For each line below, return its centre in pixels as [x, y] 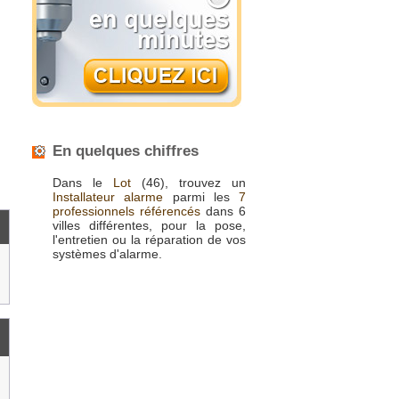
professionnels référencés [126, 211]
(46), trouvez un [188, 183]
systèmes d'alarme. [107, 254]
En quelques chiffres [126, 151]
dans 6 [223, 211]
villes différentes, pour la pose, [149, 225]
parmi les [201, 197]
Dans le [83, 183]
